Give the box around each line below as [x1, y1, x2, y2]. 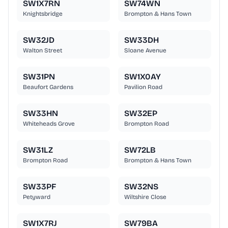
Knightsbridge [23, 10, 63, 18]
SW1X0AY [124, 72, 161, 82]
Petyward [23, 193, 50, 201]
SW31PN [23, 72, 55, 82]
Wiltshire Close [124, 193, 166, 201]
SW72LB [124, 145, 156, 155]
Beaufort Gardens [23, 83, 73, 91]
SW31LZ [23, 145, 53, 155]
